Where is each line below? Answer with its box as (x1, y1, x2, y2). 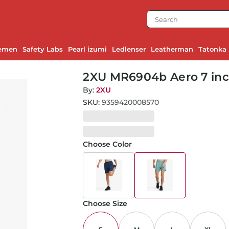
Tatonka (198, 45, 226, 53)
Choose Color (83, 140, 132, 149)
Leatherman (151, 45, 193, 53)
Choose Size (83, 199, 128, 208)
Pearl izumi (68, 45, 107, 53)
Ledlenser (112, 45, 146, 53)
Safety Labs (22, 45, 63, 53)
